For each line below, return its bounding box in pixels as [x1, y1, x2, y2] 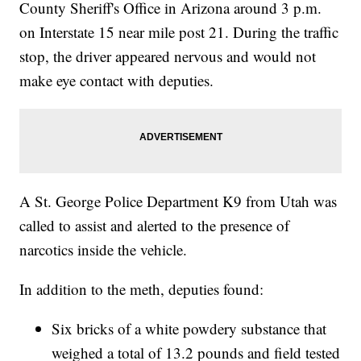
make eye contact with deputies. [19, 70, 214, 91]
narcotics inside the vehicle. [19, 239, 188, 260]
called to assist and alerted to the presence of [19, 215, 290, 236]
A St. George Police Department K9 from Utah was [19, 191, 338, 212]
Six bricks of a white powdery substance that [52, 318, 327, 339]
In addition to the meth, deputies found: [19, 279, 264, 300]
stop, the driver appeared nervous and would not [19, 46, 317, 67]
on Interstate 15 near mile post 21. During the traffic [19, 22, 339, 43]
